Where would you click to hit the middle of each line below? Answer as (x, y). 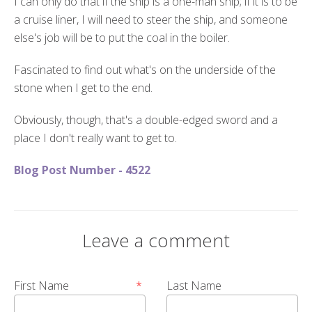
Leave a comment (156, 240)
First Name (41, 285)
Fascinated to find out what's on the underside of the (145, 69)
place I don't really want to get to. (95, 138)
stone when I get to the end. (83, 87)
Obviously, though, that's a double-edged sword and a (146, 119)
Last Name (194, 285)
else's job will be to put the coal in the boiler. (122, 37)
